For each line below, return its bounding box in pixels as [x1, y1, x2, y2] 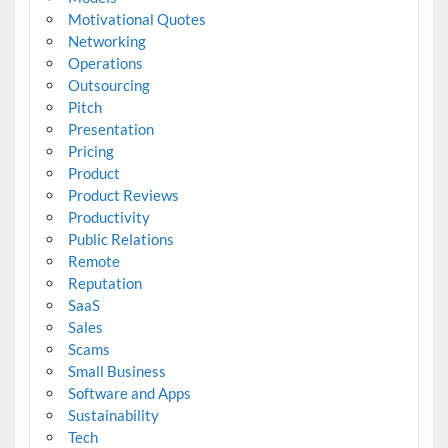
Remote [67, 251, 120, 270]
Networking [67, 31, 146, 50]
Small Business [67, 361, 166, 380]
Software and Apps [67, 383, 191, 402]
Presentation [67, 119, 154, 138]
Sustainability [67, 405, 159, 424]
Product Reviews [67, 185, 179, 204]
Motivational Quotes [67, 9, 206, 28]
